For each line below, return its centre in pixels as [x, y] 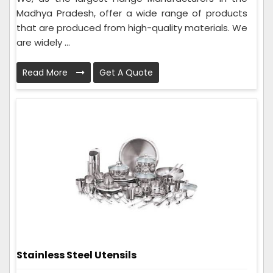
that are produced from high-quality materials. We [132, 27]
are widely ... [43, 42]
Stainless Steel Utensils [76, 255]
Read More [46, 72]
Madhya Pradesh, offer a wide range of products [132, 13]
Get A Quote [126, 72]
